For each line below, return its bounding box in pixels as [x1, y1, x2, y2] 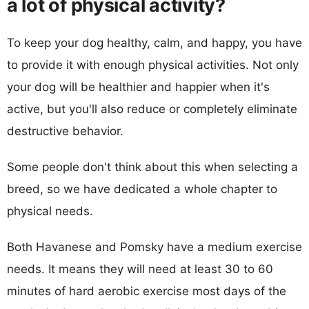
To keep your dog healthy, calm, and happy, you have [7, 35, 302, 50]
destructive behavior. [7, 123, 123, 138]
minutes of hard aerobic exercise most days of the [7, 283, 286, 298]
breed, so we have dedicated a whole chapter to [7, 181, 277, 196]
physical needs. [7, 203, 93, 218]
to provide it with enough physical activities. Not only [7, 57, 299, 72]
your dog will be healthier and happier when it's [7, 79, 270, 94]
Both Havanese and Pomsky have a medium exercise [7, 239, 302, 254]
